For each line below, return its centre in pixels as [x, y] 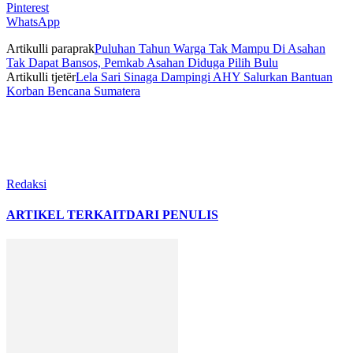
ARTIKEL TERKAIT [66, 214]
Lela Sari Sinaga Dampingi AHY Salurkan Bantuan [204, 76]
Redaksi [26, 184]
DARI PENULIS [172, 214]
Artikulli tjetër [41, 76]
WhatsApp [33, 21]
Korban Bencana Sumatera [73, 91]
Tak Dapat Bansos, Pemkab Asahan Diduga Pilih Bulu [142, 62]
